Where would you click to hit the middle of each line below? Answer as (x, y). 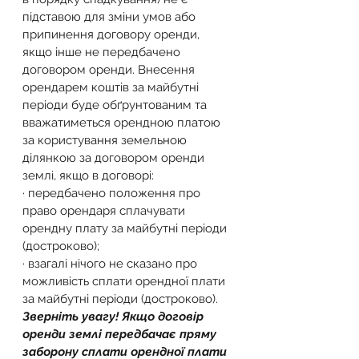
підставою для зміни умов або (111, 17)
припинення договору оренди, (113, 34)
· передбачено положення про (113, 193)
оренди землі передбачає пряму (121, 334)
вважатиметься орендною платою (123, 123)
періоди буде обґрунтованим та (116, 105)
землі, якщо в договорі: (88, 175)
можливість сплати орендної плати (125, 281)
